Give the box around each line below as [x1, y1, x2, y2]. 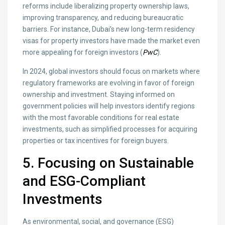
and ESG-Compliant [23, 173, 146, 190]
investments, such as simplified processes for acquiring [23, 125, 198, 134]
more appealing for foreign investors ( [23, 48, 143, 57]
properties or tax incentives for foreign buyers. [23, 137, 169, 145]
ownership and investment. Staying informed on [23, 90, 175, 99]
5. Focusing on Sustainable [23, 155, 194, 172]
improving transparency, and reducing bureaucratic [23, 14, 184, 22]
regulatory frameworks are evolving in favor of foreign [23, 79, 195, 87]
